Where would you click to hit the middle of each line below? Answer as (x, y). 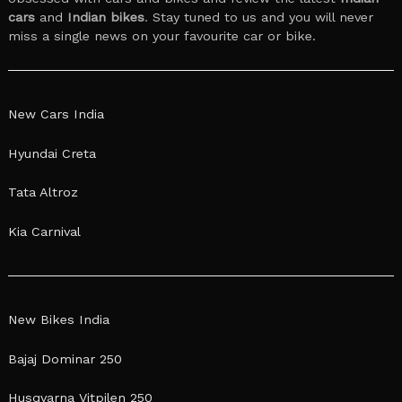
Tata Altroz (43, 192)
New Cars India (56, 114)
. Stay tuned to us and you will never (259, 17)
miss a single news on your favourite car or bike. (162, 35)
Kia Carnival (44, 231)
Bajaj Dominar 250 (65, 358)
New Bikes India (59, 320)
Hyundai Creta (52, 153)
